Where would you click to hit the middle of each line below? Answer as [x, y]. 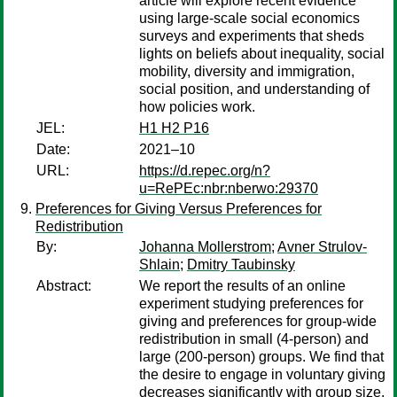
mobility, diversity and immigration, [247, 71]
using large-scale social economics [249, 18]
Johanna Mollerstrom [205, 247]
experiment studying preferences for [251, 304]
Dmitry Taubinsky [241, 265]
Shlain [160, 265]
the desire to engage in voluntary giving [262, 374]
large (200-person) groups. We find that [261, 357]
